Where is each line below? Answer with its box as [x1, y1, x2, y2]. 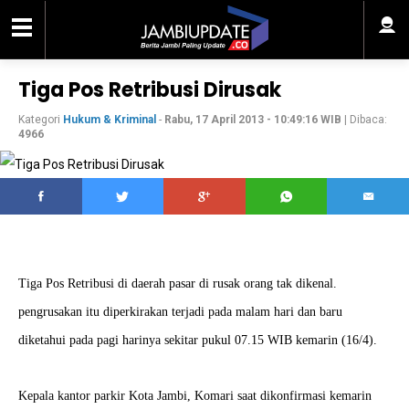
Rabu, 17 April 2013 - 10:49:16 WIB [164, 113, 341, 126]
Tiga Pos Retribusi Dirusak [18, 76, 281, 104]
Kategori [18, 113, 63, 126]
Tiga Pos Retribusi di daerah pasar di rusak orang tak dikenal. [18, 277, 337, 290]
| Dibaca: [341, 113, 387, 126]
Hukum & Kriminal [63, 113, 156, 126]
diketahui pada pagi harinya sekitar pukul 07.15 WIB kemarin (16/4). [18, 333, 377, 347]
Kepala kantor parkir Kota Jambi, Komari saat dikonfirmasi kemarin [18, 389, 372, 403]
